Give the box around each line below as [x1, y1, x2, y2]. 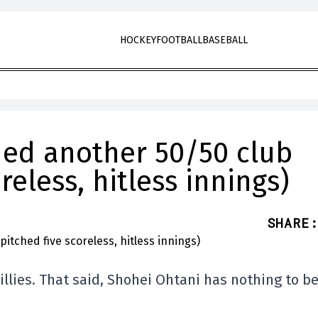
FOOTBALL [155, 34, 202, 46]
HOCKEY [119, 34, 156, 46]
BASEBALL [202, 34, 248, 46]
